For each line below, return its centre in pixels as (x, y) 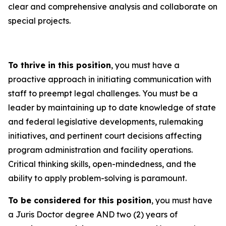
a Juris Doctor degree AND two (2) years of (93, 214)
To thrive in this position (60, 65)
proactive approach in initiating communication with (110, 79)
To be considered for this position (80, 200)
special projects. (39, 21)
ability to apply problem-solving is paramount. (98, 178)
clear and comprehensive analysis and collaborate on (113, 7)
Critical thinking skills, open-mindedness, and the (102, 164)
